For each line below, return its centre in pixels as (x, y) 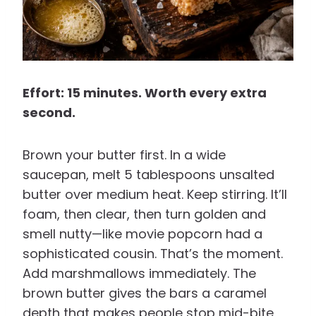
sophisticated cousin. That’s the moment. (153, 254)
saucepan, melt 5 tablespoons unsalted (148, 175)
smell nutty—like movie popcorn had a (142, 234)
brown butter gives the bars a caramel (145, 293)
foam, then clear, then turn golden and (144, 214)
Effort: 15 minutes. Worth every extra (145, 93)
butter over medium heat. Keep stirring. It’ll (155, 195)
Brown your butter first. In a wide (124, 155)
